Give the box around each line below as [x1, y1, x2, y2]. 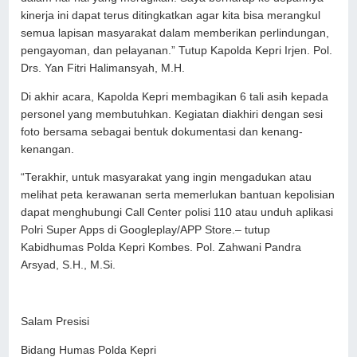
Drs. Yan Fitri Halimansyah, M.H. [21, 62, 186, 74]
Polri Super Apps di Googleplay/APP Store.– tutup [21, 224, 271, 236]
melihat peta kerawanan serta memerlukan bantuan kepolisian [21, 189, 335, 201]
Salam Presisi [21, 316, 90, 328]
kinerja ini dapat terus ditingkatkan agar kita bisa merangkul [21, 10, 321, 22]
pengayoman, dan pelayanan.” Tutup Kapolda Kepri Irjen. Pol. [21, 45, 333, 57]
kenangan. [21, 143, 75, 155]
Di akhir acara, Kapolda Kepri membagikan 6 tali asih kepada [21, 90, 329, 103]
